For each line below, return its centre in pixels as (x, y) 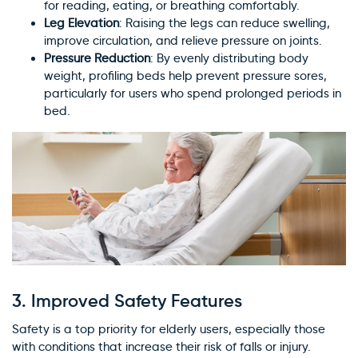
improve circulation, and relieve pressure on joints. (183, 40)
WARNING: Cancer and (179, 30)
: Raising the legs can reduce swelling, (225, 23)
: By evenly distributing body (229, 58)
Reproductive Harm (179, 48)
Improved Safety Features (137, 300)
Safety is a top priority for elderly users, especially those (169, 329)
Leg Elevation (82, 23)
